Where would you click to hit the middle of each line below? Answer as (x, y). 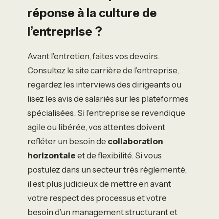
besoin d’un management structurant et (102, 212)
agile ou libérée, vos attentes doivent (96, 127)
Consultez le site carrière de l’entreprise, (103, 70)
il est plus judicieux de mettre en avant (99, 184)
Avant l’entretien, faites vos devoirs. (94, 56)
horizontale (52, 155)
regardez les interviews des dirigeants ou (104, 84)
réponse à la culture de (92, 13)
